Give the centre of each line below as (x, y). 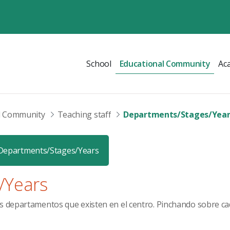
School (99, 64)
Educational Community (165, 64)
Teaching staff (84, 114)
